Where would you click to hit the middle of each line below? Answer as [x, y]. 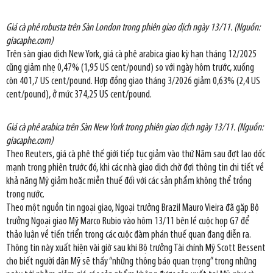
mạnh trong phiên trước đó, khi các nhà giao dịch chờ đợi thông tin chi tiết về [135, 168]
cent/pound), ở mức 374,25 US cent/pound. [79, 94]
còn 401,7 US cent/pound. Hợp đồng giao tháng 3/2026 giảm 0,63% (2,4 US [133, 81]
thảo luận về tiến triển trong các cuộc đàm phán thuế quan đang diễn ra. [129, 235]
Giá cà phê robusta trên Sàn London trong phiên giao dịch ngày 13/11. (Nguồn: [133, 27]
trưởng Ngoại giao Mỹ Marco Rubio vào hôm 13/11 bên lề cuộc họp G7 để [128, 221]
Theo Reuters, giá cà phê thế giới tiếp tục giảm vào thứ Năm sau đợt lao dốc [136, 154]
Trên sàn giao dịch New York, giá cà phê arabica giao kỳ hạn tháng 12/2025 [131, 54]
